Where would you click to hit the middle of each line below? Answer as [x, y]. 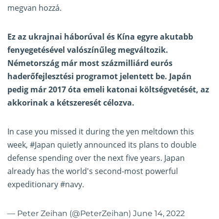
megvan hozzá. [34, 8]
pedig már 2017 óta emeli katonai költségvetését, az [108, 90]
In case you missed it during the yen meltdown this [101, 132]
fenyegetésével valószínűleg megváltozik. [88, 50]
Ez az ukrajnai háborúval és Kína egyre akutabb [100, 37]
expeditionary [34, 185]
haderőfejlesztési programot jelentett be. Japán [99, 77]
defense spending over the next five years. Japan [96, 158]
